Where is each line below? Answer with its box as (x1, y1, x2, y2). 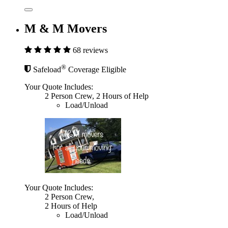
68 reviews (73, 45, 108, 54)
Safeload (33, 65, 61, 74)
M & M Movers (24, 22, 107, 36)
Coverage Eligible (66, 65, 126, 74)
